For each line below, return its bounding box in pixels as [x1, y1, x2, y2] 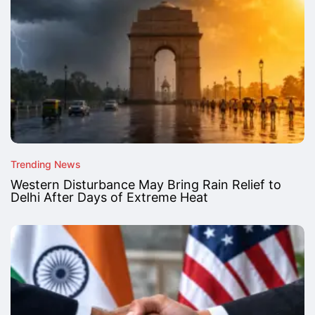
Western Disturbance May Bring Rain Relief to [11, 177, 281, 193]
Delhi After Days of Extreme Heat [11, 190, 208, 205]
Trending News [11, 158, 81, 171]
